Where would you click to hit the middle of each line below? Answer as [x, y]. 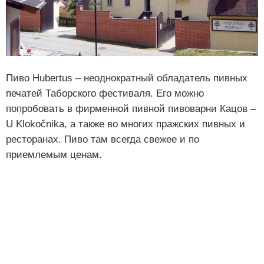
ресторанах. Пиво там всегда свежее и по [103, 140]
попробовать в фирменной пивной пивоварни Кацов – [131, 109]
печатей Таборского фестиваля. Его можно [105, 94]
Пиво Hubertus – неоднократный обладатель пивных [127, 78]
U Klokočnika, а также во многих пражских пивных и [126, 124]
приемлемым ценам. [54, 155]
